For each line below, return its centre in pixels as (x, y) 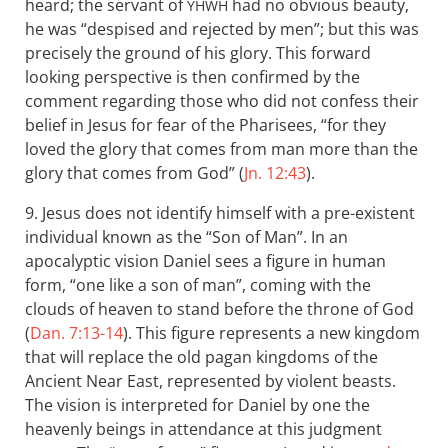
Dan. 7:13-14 (76, 333)
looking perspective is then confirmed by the (192, 77)
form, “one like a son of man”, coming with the (198, 285)
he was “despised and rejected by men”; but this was (222, 29)
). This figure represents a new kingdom (271, 333)
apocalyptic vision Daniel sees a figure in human (205, 261)
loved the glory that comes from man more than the (221, 149)
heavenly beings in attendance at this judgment (203, 429)
